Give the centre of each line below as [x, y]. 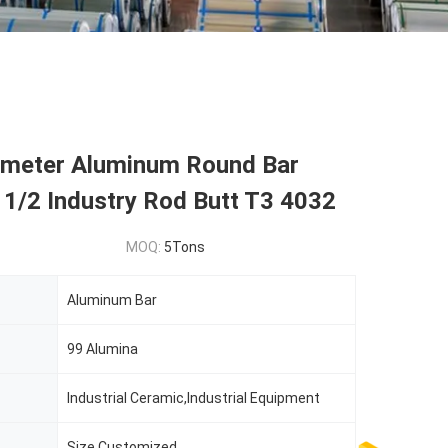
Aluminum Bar [112, 300]
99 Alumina [102, 349]
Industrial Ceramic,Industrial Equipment [193, 398]
